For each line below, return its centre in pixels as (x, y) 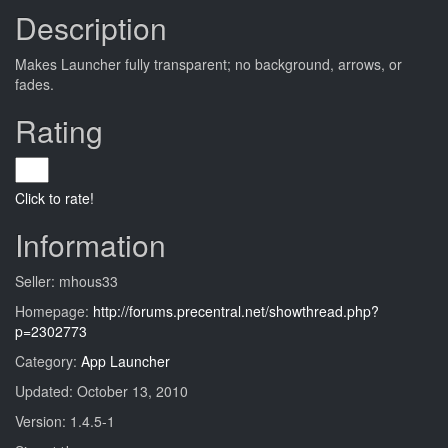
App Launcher (125, 361)
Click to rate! (54, 198)
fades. (34, 84)
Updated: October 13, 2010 (101, 391)
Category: (48, 361)
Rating (59, 130)
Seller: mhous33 (66, 281)
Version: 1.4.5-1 (65, 421)
